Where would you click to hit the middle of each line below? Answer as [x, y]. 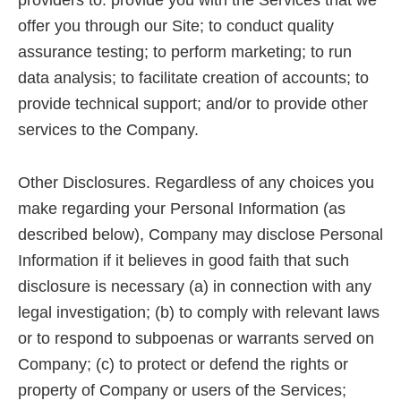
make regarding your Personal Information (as [182, 209]
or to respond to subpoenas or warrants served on [196, 339]
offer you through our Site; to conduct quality [176, 26]
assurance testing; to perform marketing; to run [185, 52]
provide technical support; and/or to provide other [193, 104]
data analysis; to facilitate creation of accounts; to [193, 78]
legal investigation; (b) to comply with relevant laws [199, 313]
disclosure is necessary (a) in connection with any [195, 287]
